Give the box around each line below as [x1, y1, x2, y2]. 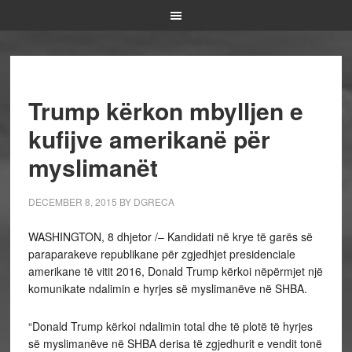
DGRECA [133, 195, 174, 208]
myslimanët [27, 150, 158, 184]
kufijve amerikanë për [27, 122, 270, 156]
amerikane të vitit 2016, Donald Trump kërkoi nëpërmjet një [27, 263, 323, 279]
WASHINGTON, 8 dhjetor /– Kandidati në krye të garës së [27, 229, 313, 244]
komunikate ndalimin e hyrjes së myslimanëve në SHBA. [27, 280, 307, 296]
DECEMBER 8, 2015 [27, 195, 117, 208]
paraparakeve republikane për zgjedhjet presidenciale [27, 246, 295, 262]
